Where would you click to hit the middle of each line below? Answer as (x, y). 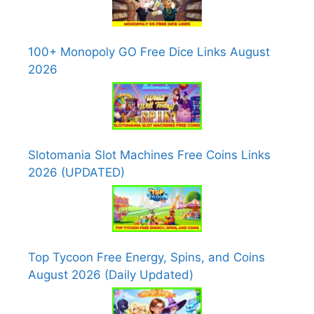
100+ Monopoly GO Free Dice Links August (149, 52)
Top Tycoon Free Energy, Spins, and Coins (146, 258)
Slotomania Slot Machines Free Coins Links (149, 155)
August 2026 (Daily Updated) (111, 275)
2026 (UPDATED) (76, 172)
